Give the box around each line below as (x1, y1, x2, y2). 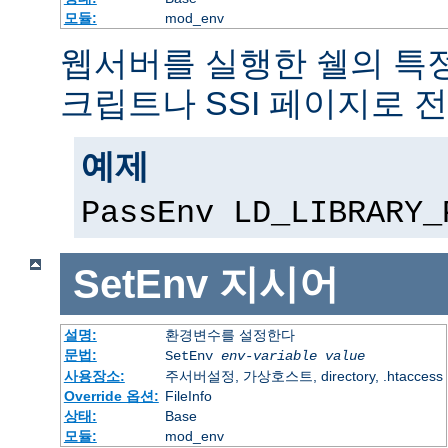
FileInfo (164, 388, 212, 405)
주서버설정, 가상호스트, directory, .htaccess (164, 368, 443, 385)
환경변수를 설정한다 (164, 327, 295, 344)
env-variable (220, 348, 317, 365)
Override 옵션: (63, 388, 159, 405)
